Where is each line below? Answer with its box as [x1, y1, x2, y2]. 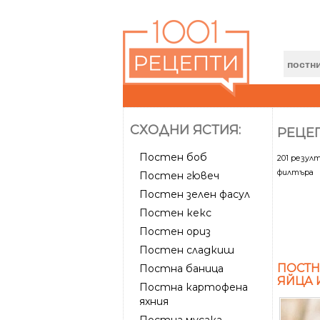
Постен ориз [139, 224, 211, 238]
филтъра [277, 166, 314, 177]
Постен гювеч [139, 169, 219, 182]
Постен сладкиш [139, 243, 234, 256]
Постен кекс [139, 206, 211, 219]
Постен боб [139, 150, 207, 164]
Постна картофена [139, 280, 248, 294]
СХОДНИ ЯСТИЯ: [130, 121, 241, 138]
